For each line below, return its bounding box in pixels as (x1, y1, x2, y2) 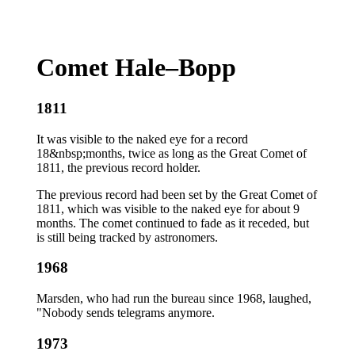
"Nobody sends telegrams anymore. (36, 306, 215, 320)
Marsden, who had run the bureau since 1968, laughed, (36, 292, 311, 306)
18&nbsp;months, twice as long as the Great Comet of (36, 146, 307, 160)
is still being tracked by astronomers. (36, 230, 218, 244)
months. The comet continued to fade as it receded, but (36, 216, 309, 230)
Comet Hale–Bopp (36, 53, 236, 82)
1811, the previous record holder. (36, 160, 200, 174)
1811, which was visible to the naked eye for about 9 (36, 201, 300, 216)
